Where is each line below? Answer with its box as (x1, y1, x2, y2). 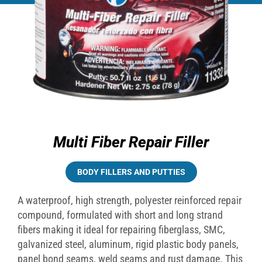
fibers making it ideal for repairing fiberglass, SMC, (18, 223, 225, 236)
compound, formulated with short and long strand (18, 209, 223, 222)
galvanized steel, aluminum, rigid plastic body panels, (18, 238, 239, 251)
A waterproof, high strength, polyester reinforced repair (18, 194, 242, 207)
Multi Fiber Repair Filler (53, 133, 209, 151)
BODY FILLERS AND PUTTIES (77, 167, 185, 177)
